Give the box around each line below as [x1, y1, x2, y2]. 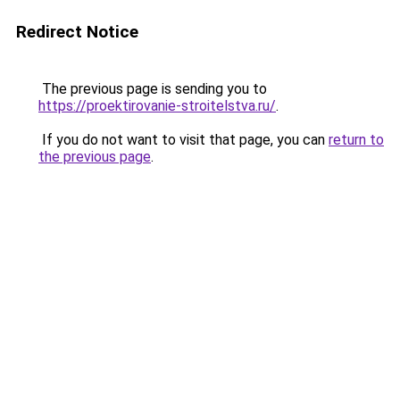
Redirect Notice [16, 21, 138, 42]
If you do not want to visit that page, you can [38, 131, 329, 148]
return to [329, 131, 384, 148]
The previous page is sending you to [38, 80, 267, 97]
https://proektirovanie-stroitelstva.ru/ [38, 97, 276, 114]
